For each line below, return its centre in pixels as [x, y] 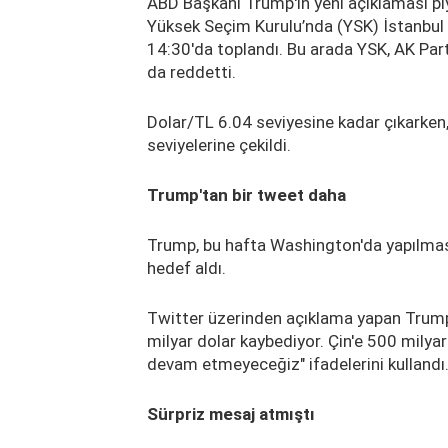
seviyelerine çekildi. [219, 144]
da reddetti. [191, 71]
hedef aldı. [186, 267]
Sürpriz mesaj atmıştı [231, 413]
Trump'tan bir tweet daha [246, 194]
